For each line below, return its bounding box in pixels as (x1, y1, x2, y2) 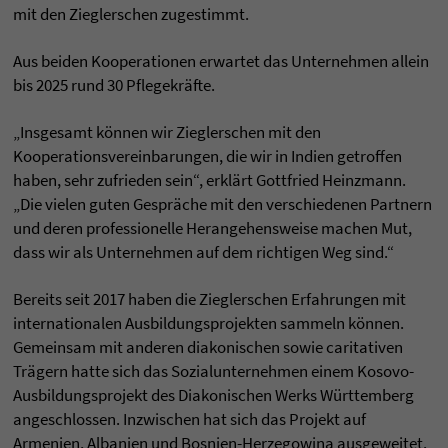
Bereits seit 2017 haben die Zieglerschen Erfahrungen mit (13, 288, 406, 311)
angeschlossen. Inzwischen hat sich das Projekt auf (13, 408, 366, 431)
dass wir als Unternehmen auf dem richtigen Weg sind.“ (13, 241, 394, 264)
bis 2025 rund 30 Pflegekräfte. (13, 74, 215, 97)
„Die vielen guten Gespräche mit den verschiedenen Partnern (13, 193, 432, 216)
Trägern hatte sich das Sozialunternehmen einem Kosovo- (13, 360, 414, 383)
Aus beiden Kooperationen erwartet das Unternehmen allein (13, 50, 429, 73)
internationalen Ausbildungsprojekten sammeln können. (13, 312, 404, 335)
